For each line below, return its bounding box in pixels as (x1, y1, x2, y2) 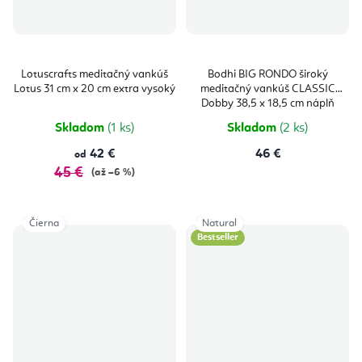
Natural (202, 217, 237, 229)
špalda (250, 112, 284, 124)
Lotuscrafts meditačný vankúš (21, 68, 168, 80)
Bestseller (197, 232, 238, 242)
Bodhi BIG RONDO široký (207, 68, 328, 80)
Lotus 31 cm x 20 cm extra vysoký (14, 82, 175, 95)
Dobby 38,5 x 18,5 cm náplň (200, 97, 335, 109)
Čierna (29, 217, 59, 229)
